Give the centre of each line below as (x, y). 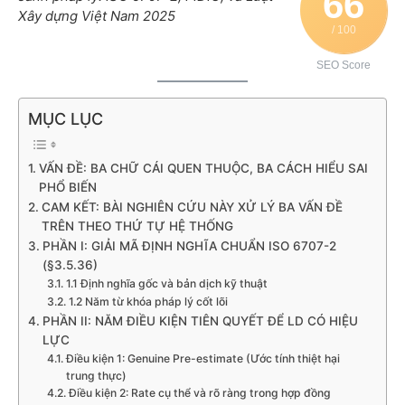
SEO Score (344, 66)
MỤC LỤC (66, 119)
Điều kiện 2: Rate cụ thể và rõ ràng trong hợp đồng (199, 393)
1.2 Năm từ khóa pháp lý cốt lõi (148, 302)
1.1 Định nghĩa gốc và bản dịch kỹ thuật (166, 284)
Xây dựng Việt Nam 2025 (97, 16)
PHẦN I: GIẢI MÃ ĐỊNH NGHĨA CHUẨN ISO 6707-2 (189, 246)
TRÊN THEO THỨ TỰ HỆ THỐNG (137, 226)
